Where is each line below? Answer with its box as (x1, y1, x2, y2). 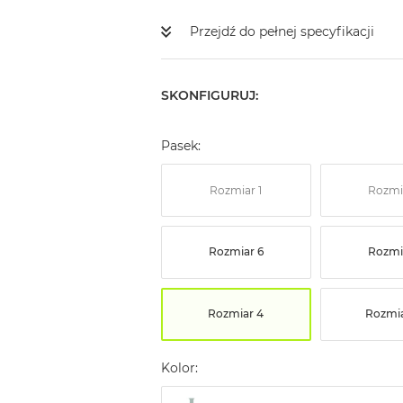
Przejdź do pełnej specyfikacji (189, 23, 374, 40)
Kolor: (160, 360, 198, 377)
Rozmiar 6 (208, 244, 264, 258)
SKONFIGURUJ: (160, 87, 258, 104)
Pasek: (160, 138, 201, 155)
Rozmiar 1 (210, 184, 263, 198)
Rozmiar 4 (208, 306, 264, 320)
